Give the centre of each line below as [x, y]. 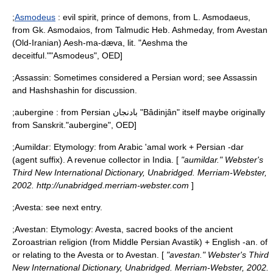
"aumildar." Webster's [221, 160]
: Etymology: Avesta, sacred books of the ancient [139, 229]
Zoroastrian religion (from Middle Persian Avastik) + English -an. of [140, 242]
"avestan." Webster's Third [216, 255]
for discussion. [108, 90]
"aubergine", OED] [101, 125]
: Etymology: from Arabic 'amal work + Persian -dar [146, 147]
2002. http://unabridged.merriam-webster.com [102, 185]
